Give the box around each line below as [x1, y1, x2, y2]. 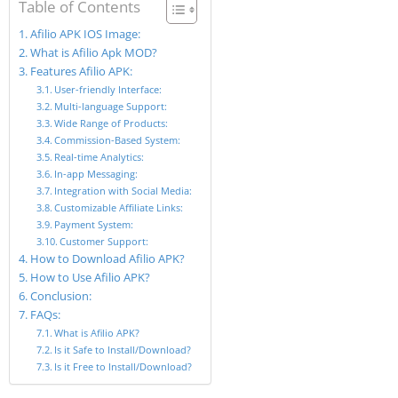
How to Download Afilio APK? [29, 251, 185, 267]
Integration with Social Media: [54, 183, 193, 197]
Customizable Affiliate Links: [54, 200, 184, 214]
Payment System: [54, 217, 134, 231]
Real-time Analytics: [54, 149, 145, 163]
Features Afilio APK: [29, 63, 132, 79]
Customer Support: [60, 234, 149, 248]
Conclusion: [29, 288, 92, 304]
